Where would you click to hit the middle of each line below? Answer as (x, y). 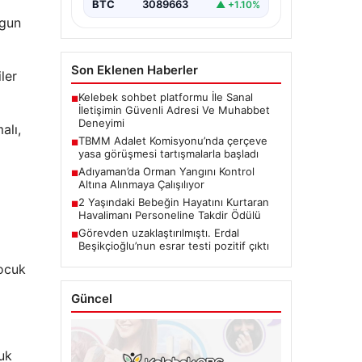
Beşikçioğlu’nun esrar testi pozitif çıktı (173, 246)
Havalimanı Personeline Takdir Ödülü (169, 215)
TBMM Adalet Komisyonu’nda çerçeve (173, 141)
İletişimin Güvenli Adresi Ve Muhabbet (174, 110)
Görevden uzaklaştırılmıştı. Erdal (158, 233)
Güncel (91, 299)
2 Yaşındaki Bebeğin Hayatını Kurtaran (173, 202)
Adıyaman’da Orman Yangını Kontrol (166, 172)
